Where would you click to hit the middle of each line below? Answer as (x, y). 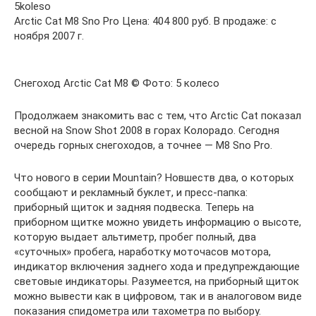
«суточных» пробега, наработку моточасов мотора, (142, 252)
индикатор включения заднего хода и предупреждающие (157, 267)
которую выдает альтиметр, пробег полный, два (135, 237)
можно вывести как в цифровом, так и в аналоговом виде (158, 296)
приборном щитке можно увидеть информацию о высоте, (158, 222)
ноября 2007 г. (49, 36)
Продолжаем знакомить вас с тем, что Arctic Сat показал (158, 116)
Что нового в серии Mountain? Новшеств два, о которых (154, 178)
